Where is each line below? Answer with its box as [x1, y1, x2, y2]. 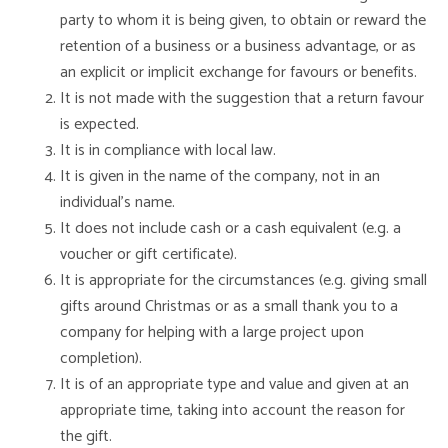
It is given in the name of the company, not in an [60, 163, 380, 190]
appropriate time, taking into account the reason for [60, 397, 405, 424]
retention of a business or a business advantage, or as [60, 33, 416, 60]
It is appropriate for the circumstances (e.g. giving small [60, 267, 427, 294]
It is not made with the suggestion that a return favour [60, 85, 424, 112]
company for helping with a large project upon [60, 319, 364, 346]
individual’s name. [60, 189, 175, 216]
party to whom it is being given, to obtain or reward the [60, 7, 426, 34]
